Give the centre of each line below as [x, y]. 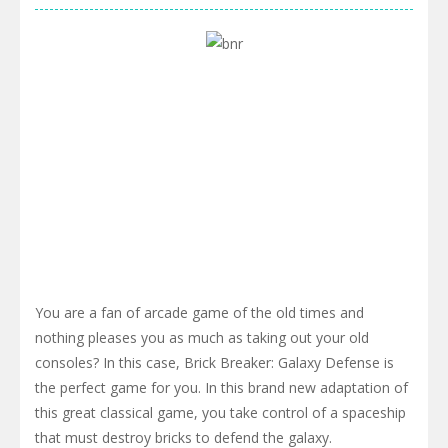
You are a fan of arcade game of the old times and [199, 312]
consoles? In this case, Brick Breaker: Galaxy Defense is [214, 362]
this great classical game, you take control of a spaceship [220, 412]
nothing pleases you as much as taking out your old [202, 337]
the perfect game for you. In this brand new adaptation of [221, 387]
